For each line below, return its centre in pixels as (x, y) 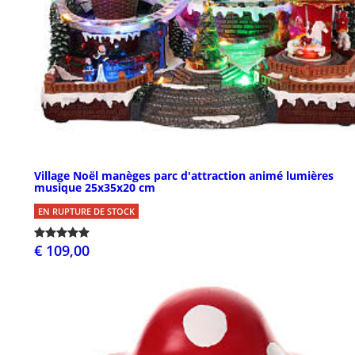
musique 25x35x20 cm (95, 188)
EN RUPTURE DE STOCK (86, 212)
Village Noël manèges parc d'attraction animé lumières (184, 176)
